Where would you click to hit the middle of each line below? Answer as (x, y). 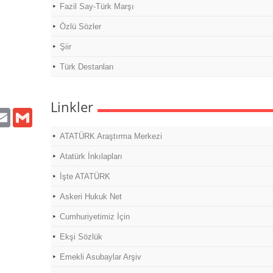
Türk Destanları (87, 67)
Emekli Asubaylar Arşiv (101, 257)
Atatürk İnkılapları (91, 156)
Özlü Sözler (80, 27)
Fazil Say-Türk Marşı (97, 6)
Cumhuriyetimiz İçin (95, 217)
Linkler (72, 107)
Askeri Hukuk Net (91, 197)
